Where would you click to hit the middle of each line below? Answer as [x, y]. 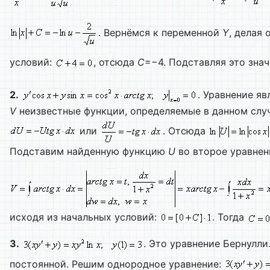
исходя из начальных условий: [85, 217]
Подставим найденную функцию [89, 152]
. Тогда [230, 217]
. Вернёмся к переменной [160, 33]
